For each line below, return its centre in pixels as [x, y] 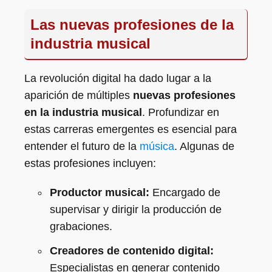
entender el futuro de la [82, 146]
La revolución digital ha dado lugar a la [118, 78]
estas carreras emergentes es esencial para [131, 129]
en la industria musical [83, 112]
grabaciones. [81, 226]
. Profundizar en [181, 112]
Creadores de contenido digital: [132, 251]
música [157, 146]
